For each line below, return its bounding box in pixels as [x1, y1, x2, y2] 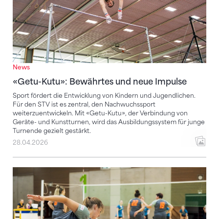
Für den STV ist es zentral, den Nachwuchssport [13, 101, 155, 109]
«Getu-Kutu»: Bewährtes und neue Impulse [13, 77, 187, 87]
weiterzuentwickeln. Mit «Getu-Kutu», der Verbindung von [13, 109, 188, 117]
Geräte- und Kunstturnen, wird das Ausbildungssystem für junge [13, 118, 205, 126]
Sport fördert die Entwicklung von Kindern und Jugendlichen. [13, 92, 196, 100]
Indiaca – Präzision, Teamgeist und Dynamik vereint [13, 168, 210, 178]
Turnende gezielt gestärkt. [13, 127, 91, 135]
